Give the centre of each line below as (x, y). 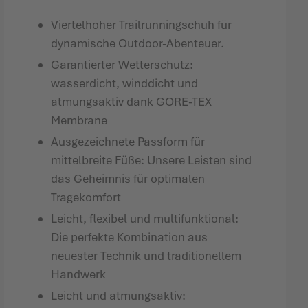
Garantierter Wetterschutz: (122, 65)
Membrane (79, 120)
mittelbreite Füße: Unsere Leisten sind (152, 160)
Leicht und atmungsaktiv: (119, 296)
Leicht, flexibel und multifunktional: (145, 219)
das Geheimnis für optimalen (128, 179)
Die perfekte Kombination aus (130, 237)
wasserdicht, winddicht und (125, 83)
